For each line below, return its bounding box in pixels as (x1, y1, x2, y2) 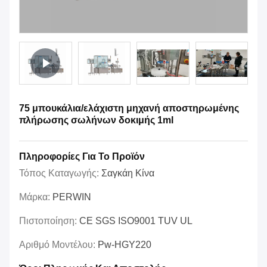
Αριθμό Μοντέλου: (19, 240, 98, 250)
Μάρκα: (19, 192, 52, 203)
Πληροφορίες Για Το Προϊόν (19, 151, 145, 162)
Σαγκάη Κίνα (101, 168, 154, 179)
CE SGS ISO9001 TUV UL (79, 216, 193, 226)
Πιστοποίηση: (19, 216, 79, 226)
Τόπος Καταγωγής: (19, 168, 101, 179)
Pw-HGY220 (98, 240, 151, 250)
